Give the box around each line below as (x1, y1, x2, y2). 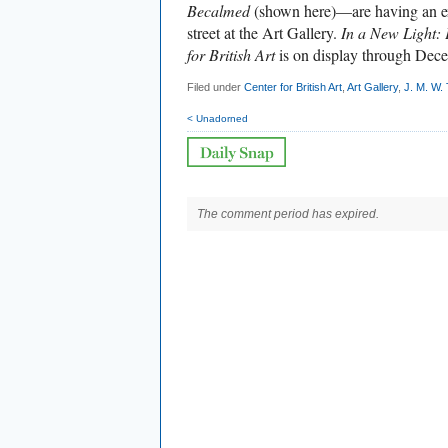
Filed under (187, 81, 244, 93)
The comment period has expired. (197, 207, 379, 221)
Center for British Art (244, 81, 342, 93)
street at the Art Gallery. (187, 22, 341, 43)
